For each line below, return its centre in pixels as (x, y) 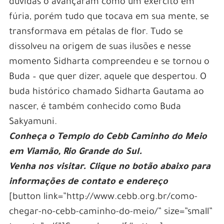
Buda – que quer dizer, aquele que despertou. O (107, 78)
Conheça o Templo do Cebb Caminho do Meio (108, 138)
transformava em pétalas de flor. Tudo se (96, 33)
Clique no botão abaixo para (149, 168)
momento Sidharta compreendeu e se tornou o (109, 63)
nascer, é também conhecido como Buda (95, 108)
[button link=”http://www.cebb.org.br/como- (103, 198)
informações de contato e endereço (88, 183)
